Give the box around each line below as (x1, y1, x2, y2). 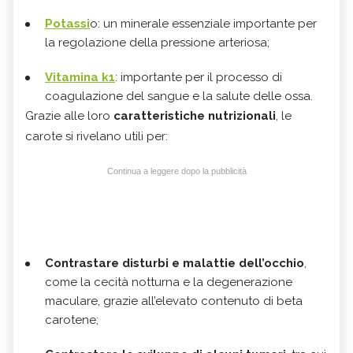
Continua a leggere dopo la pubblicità (106, 166, 247, 176)
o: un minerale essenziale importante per (90, 17, 317, 32)
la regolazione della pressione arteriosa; (45, 35, 269, 50)
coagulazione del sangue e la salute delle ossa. (45, 89, 313, 104)
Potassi (45, 17, 90, 32)
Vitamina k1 (45, 70, 115, 85)
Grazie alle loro (25, 109, 113, 124)
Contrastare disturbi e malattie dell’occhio (45, 256, 304, 271)
